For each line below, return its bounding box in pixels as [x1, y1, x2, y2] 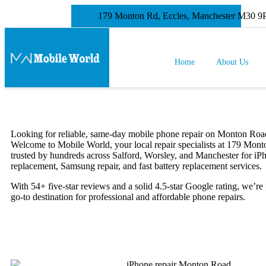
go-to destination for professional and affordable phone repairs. [11, 192, 245, 202]
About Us [216, 58, 249, 66]
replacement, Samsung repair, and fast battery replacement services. [11, 161, 262, 171]
